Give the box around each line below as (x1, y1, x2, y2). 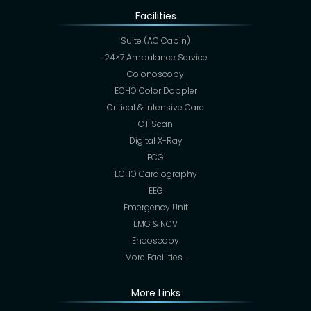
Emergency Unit (123, 201, 188, 214)
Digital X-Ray (128, 135, 183, 147)
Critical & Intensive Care (107, 101, 204, 114)
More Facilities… (124, 251, 187, 264)
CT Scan (138, 118, 173, 131)
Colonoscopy (127, 68, 184, 81)
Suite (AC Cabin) (121, 35, 190, 47)
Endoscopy (132, 235, 179, 247)
